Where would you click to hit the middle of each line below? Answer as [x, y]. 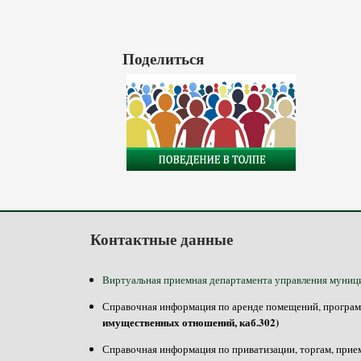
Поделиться [163, 58]
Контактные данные [162, 239]
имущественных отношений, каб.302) [191, 322]
